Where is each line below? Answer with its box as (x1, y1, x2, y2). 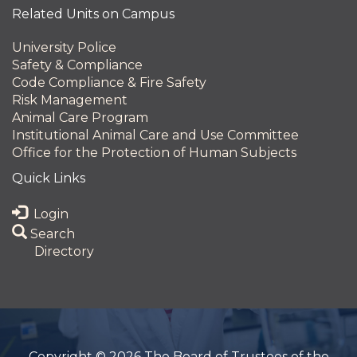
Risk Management (12, 92, 127, 108)
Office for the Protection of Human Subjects (12, 145, 296, 160)
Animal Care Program (12, 110, 148, 125)
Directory (31, 244, 94, 259)
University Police (12, 40, 116, 55)
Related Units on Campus (12, 6, 175, 22)
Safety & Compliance (12, 57, 143, 73)
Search (27, 226, 75, 241)
